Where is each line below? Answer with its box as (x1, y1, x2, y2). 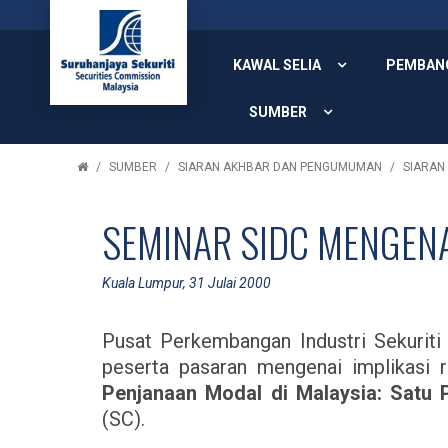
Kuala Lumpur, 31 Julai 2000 (102, 275, 271, 291)
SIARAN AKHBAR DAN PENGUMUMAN (178, 160, 382, 174)
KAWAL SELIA (233, 57, 321, 73)
